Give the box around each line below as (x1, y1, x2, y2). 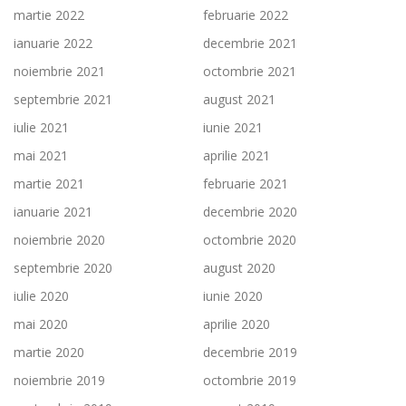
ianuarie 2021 (14, 202, 92, 220)
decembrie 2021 (203, 34, 297, 52)
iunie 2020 (203, 286, 263, 304)
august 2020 (203, 258, 275, 276)
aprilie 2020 (203, 314, 270, 333)
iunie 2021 (203, 118, 263, 136)
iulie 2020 (14, 286, 69, 304)
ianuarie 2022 (14, 34, 92, 52)
